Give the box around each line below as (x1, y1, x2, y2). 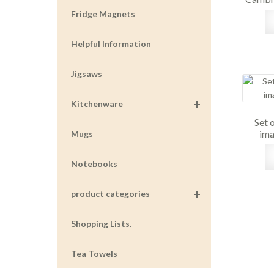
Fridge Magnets (70, 8, 135, 19)
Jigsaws (70, 68, 102, 79)
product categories (70, 188, 150, 199)
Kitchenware (70, 98, 123, 109)
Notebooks (70, 158, 117, 169)
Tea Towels (70, 248, 117, 259)
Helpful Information (70, 38, 151, 49)
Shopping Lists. (70, 218, 131, 229)
